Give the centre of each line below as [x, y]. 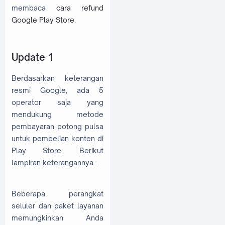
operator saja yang [58, 102]
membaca [34, 8]
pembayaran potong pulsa [58, 127]
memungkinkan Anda [58, 218]
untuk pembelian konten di [58, 139]
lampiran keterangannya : [54, 163]
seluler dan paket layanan [58, 206]
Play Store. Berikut [58, 151]
